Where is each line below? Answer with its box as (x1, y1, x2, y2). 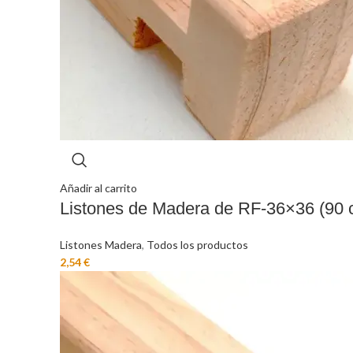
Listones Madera (60, 238, 142, 251)
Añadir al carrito (60, 181, 137, 195)
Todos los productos (147, 238, 248, 251)
